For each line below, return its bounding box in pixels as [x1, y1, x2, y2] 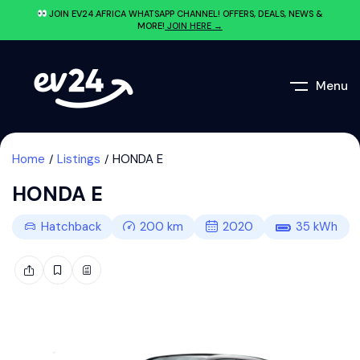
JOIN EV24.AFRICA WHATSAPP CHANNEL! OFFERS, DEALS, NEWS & [47, 8, 324, 19]
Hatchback [41, 219, 101, 235]
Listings [57, 151, 100, 167]
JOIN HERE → [165, 20, 223, 31]
